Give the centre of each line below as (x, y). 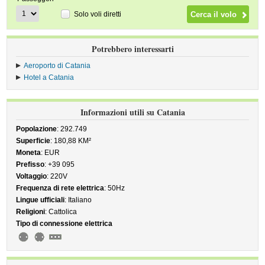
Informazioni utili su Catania (132, 112)
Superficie (33, 141)
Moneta (29, 153)
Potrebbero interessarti (132, 49)
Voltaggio (32, 176)
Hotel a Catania (49, 77)
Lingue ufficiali (41, 200)
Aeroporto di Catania (57, 66)
